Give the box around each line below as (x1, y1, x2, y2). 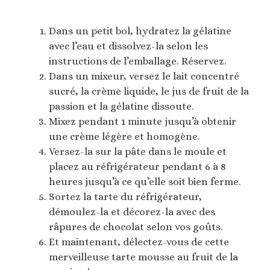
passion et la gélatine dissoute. (49, 100, 194, 112)
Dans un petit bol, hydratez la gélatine (49, 25, 231, 37)
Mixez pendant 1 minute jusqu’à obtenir (49, 115, 236, 127)
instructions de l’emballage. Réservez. (49, 55, 227, 67)
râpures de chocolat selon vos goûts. (49, 221, 223, 233)
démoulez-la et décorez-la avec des (49, 206, 215, 218)
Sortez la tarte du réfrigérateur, (49, 190, 202, 202)
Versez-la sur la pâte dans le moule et (49, 145, 227, 157)
